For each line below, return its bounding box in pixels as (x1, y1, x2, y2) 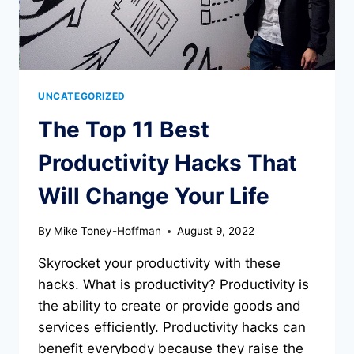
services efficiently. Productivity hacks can (38, 319, 306, 336)
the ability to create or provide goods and (38, 298, 301, 314)
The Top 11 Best (38, 115, 209, 143)
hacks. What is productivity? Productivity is (38, 277, 309, 293)
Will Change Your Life (38, 182, 269, 209)
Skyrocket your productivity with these (38, 255, 281, 272)
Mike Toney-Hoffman (54, 224, 162, 238)
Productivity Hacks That (38, 149, 297, 176)
